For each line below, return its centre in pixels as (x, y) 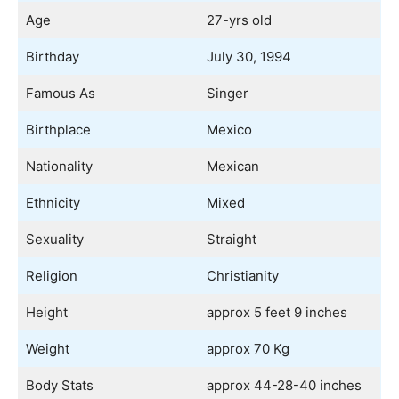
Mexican (232, 166)
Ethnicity (53, 203)
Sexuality (54, 239)
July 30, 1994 (248, 57)
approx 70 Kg (248, 349)
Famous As (60, 93)
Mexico (229, 130)
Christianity (242, 276)
